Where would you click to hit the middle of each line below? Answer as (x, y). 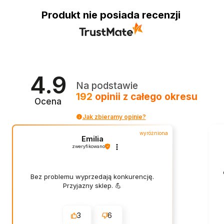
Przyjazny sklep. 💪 (92, 185)
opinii (107, 96)
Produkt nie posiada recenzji (111, 15)
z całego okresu (160, 96)
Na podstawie (107, 85)
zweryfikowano (88, 146)
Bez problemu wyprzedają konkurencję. (92, 176)
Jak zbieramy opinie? (114, 116)
